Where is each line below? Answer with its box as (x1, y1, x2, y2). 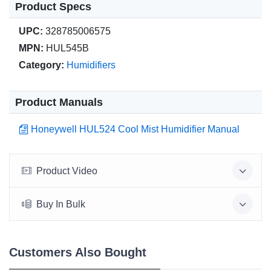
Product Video (36, 165, 97, 176)
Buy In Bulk (36, 198, 85, 209)
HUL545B (46, 43, 89, 54)
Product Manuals (15, 96, 103, 109)
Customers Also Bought (9, 246, 146, 260)
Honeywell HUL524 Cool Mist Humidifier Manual (31, 124, 240, 135)
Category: (19, 60, 64, 71)
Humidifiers (67, 60, 116, 71)
